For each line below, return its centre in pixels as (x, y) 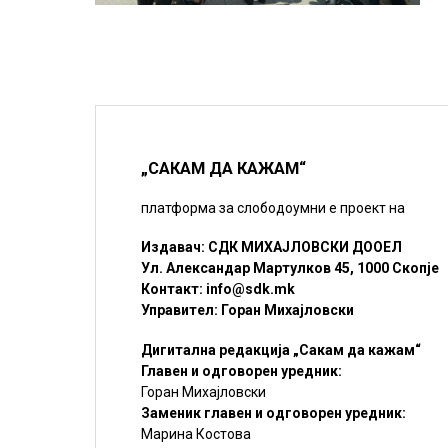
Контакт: (174, 289)
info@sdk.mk (251, 289)
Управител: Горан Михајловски (248, 310)
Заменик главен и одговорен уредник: (274, 412)
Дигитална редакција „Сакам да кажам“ (281, 349)
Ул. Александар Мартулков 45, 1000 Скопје (290, 268)
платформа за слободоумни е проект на (273, 207)
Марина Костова (196, 433)
